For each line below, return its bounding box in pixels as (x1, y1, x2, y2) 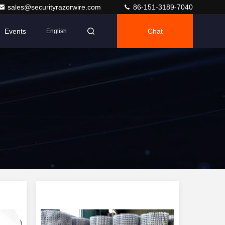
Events (5, 27, 26, 35)
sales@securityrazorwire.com (8, 3, 103, 11)
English (46, 28, 67, 35)
